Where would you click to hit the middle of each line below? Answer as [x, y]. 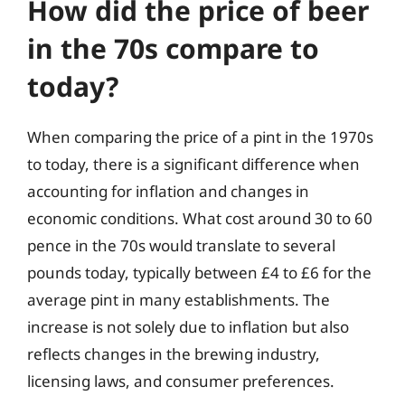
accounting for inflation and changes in [168, 191]
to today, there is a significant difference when [193, 164]
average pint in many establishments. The [179, 300]
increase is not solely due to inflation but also [188, 327]
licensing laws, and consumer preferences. [181, 381]
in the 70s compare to [173, 48]
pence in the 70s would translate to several [181, 245]
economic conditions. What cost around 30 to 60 [200, 218]
